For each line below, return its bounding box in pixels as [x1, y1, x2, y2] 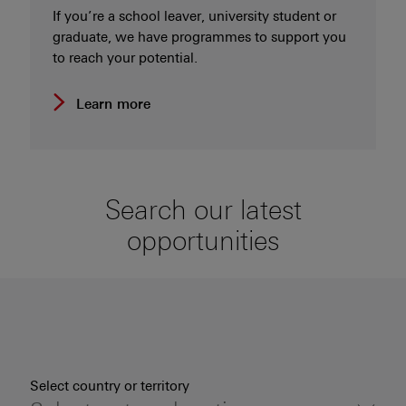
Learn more [76, 96, 150, 112]
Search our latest [104, 194, 302, 227]
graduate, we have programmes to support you [53, 29, 346, 45]
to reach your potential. [53, 50, 198, 66]
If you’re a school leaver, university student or [53, 8, 336, 24]
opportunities [127, 225, 279, 257]
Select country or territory [30, 377, 189, 394]
